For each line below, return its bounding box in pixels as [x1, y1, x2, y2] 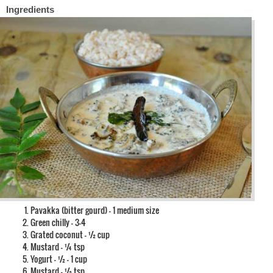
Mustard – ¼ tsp [30, 239, 85, 253]
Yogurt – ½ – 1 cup [30, 252, 87, 265]
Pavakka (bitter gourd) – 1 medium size [30, 203, 159, 216]
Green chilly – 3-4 [30, 215, 85, 229]
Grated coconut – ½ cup [30, 227, 110, 241]
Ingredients [6, 4, 54, 15]
